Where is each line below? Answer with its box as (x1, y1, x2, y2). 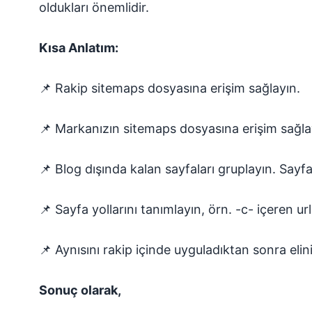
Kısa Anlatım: (39, 40, 118, 55)
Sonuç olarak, (39, 283, 121, 297)
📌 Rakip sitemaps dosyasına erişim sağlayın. (39, 81, 300, 95)
